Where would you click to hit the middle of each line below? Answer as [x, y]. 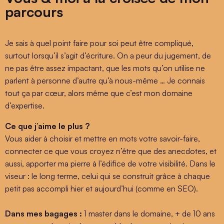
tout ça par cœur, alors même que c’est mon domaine [99, 93]
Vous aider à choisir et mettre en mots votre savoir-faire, [102, 138]
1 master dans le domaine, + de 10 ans [148, 213]
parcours [34, 11]
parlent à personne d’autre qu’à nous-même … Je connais [105, 80]
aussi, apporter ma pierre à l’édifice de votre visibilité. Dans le [110, 163]
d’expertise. [25, 105]
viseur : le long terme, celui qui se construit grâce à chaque [107, 176]
